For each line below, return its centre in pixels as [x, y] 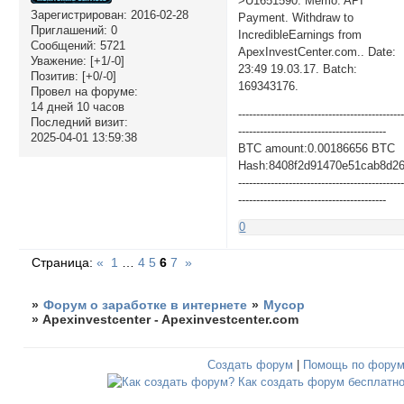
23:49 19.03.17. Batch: [298, 69]
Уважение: [58, 61]
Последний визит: [79, 123]
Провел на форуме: [84, 92]
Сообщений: [63, 46]
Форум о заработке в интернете [146, 304]
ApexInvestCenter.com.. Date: [317, 51]
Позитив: [54, 77]
